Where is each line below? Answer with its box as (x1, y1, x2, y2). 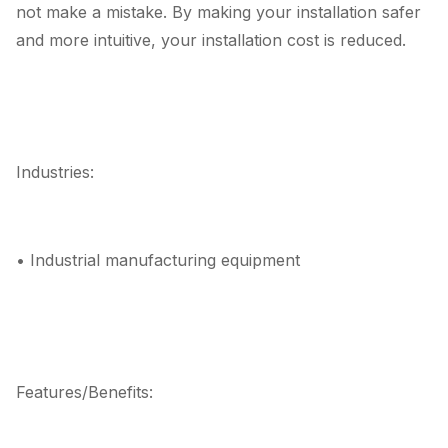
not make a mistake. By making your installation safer (16, 2, 421, 22)
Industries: (16, 162, 94, 182)
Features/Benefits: (16, 382, 153, 402)
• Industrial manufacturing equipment (16, 250, 300, 270)
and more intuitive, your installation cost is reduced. (16, 30, 406, 50)
